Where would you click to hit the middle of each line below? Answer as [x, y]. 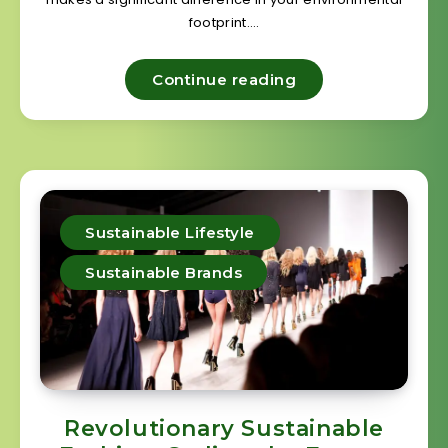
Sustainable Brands [163, 272]
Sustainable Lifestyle [170, 232]
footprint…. [224, 22]
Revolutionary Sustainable [223, 428]
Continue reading [224, 79]
